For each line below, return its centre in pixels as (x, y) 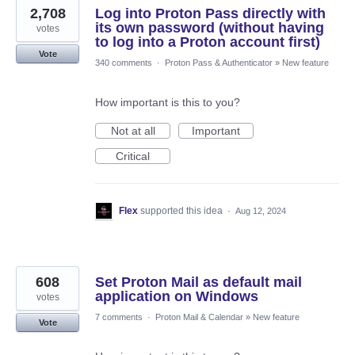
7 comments (119, 317)
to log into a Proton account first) (208, 42)
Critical (133, 156)
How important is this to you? (168, 102)
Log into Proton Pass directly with (210, 13)
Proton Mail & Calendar (199, 317)
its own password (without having (210, 27)
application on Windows (177, 296)
